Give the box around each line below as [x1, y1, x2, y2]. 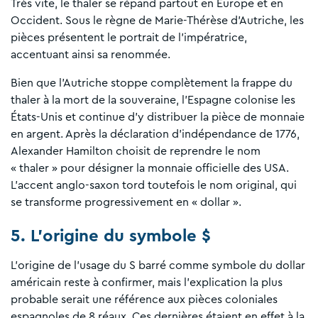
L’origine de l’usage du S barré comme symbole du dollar [11, 260, 305, 272]
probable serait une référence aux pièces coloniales [11, 294, 278, 306]
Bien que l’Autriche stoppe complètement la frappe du [11, 77, 292, 89]
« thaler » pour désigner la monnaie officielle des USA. [11, 163, 289, 175]
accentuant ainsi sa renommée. [11, 49, 170, 61]
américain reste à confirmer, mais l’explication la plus [11, 277, 283, 289]
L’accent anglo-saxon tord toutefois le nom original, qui [11, 180, 297, 192]
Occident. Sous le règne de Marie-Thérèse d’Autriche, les [11, 15, 304, 27]
